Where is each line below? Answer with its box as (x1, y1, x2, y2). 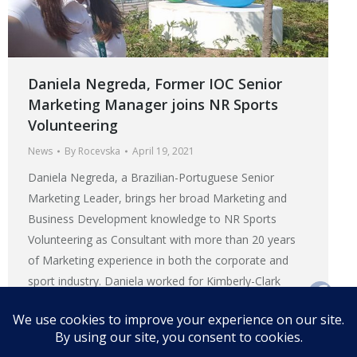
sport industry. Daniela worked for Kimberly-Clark (28, 273, 280, 289)
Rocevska (78, 144, 120, 159)
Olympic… (28, 335, 78, 351)
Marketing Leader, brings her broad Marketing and (28, 190, 287, 206)
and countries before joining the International (28, 315, 261, 331)
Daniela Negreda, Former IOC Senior (28, 74, 282, 94)
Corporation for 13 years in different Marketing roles (28, 294, 297, 310)
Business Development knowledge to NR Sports (28, 211, 277, 227)
